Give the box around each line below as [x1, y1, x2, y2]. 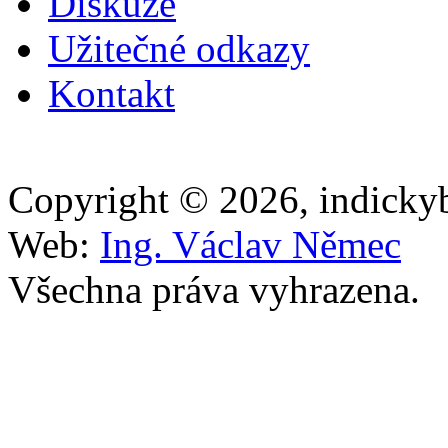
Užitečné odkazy [48, 27, 310, 71]
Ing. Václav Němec [100, 223, 401, 267]
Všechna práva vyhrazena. [8, 268, 420, 312]
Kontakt [48, 72, 175, 116]
